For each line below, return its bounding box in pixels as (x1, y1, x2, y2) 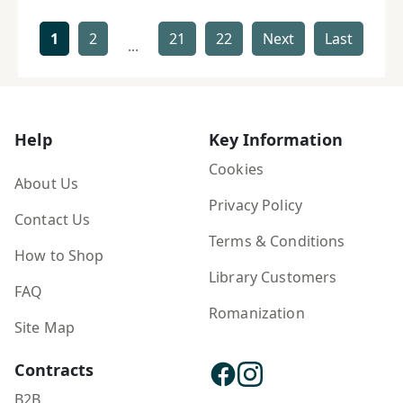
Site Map (14, 318, 76, 338)
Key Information (209, 129, 343, 151)
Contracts (14, 359, 94, 381)
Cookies (209, 159, 264, 180)
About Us (14, 174, 79, 194)
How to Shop (14, 246, 104, 266)
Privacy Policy (209, 195, 302, 216)
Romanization (209, 303, 305, 324)
